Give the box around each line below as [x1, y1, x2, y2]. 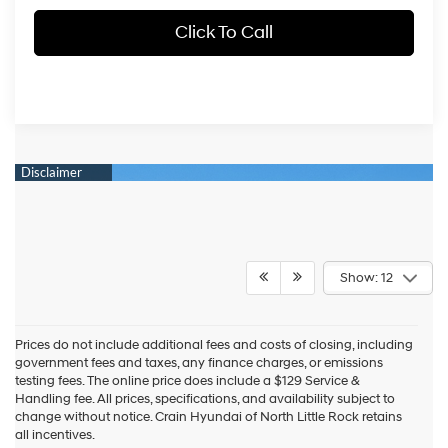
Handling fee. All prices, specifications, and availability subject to [15, 391, 395, 408]
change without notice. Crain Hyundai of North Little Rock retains [15, 409, 402, 426]
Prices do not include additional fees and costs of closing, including [15, 337, 413, 354]
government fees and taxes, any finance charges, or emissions [15, 355, 383, 372]
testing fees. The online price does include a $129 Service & [15, 373, 360, 390]
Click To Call [175, 20, 273, 44]
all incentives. [15, 427, 95, 444]
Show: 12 [339, 270, 393, 287]
